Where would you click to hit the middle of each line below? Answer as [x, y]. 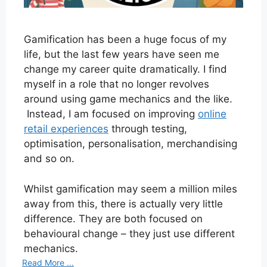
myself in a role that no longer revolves [117, 84]
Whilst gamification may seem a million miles [131, 189]
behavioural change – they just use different [129, 233]
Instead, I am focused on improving [111, 114]
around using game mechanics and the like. [128, 99]
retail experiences [66, 129]
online [212, 114]
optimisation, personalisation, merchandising [131, 144]
